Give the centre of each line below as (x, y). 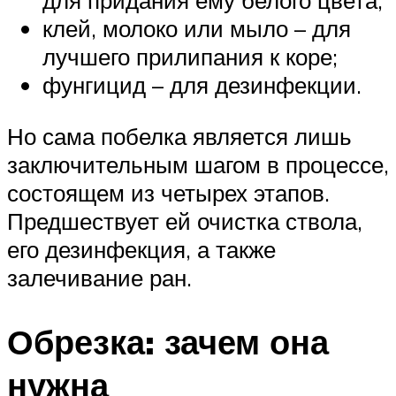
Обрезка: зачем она (168, 341)
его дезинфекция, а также (141, 249)
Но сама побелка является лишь (179, 136)
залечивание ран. (99, 277)
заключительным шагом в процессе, (198, 164)
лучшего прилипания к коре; (190, 57)
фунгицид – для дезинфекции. (202, 85)
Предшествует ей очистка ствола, (185, 221)
